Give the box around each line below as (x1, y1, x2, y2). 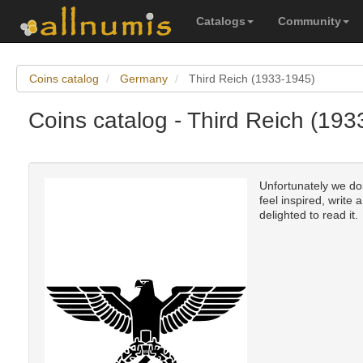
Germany (120, 72, 168, 85)
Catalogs (196, 15, 246, 28)
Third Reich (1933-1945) (189, 72, 315, 85)
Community (278, 15, 341, 28)
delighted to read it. (259, 208, 358, 221)
